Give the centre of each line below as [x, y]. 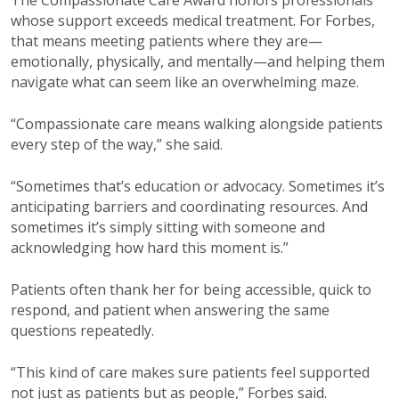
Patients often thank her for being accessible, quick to [191, 289]
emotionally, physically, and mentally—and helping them [198, 61]
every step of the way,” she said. [117, 144]
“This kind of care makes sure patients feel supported [190, 372]
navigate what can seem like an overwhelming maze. [185, 81]
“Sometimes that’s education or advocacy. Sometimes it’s [198, 186]
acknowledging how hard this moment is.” [150, 247]
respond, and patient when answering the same [170, 309]
